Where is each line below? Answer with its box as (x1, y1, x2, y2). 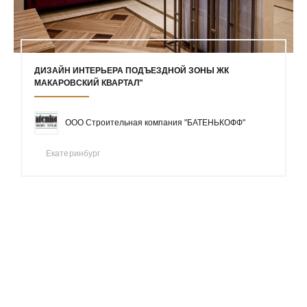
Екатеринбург (46, 148, 101, 158)
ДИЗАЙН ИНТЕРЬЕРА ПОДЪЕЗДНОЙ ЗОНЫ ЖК (34, 65, 229, 75)
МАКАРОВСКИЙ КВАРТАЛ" (34, 77, 143, 88)
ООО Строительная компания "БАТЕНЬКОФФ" (65, 117, 245, 127)
